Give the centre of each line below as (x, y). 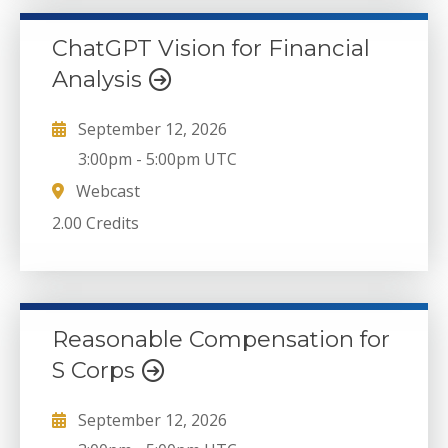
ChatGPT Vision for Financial (211, 48)
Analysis (100, 79)
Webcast (106, 191)
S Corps (96, 370)
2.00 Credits (95, 222)
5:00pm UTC (192, 159)
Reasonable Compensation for (221, 339)
